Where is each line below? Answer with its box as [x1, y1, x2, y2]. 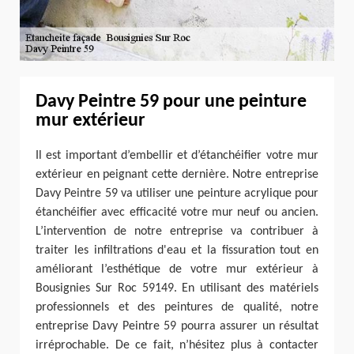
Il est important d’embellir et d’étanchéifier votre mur [36, 149, 318, 162]
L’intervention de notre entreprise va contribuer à [36, 224, 318, 238]
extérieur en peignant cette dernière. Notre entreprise [36, 168, 318, 181]
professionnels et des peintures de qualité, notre [36, 300, 318, 314]
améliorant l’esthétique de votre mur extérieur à [36, 262, 318, 276]
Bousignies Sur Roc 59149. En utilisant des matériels [36, 281, 318, 295]
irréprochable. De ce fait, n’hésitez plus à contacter [36, 338, 318, 352]
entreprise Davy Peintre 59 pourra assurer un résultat [36, 319, 318, 333]
